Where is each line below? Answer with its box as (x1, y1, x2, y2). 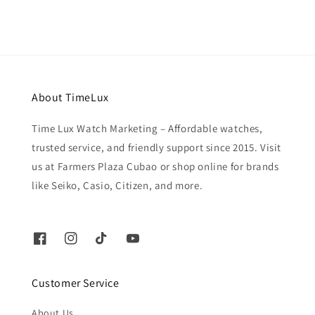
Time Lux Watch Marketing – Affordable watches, (32, 121, 263, 135)
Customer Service (32, 275, 120, 290)
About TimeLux (32, 89, 109, 105)
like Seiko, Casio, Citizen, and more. (32, 178, 203, 192)
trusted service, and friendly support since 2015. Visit (32, 140, 282, 154)
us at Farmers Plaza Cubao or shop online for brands (32, 159, 279, 173)
